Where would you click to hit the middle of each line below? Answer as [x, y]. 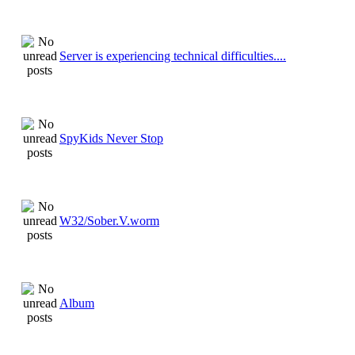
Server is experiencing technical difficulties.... [173, 55]
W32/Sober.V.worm [109, 220]
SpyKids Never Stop [111, 138]
